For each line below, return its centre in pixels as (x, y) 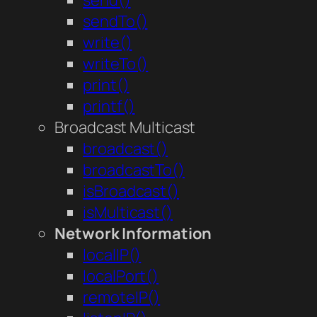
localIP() (112, 255)
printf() (109, 106)
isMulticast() (128, 213)
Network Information (133, 234)
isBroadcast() (131, 191)
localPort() (121, 276)
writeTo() (116, 64)
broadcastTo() (134, 170)
